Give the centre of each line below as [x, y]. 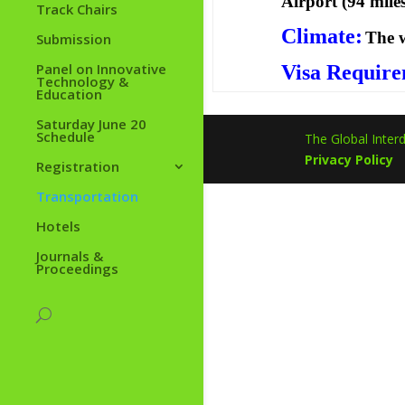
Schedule [66, 137]
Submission [74, 39]
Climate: [322, 36]
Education [69, 94]
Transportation [87, 197]
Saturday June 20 [91, 124]
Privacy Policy [348, 160]
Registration [78, 167]
